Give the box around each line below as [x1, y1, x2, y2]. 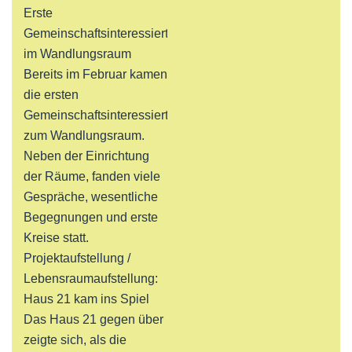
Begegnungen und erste [24, 211, 158, 224]
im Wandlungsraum [24, 47, 131, 60]
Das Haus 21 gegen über [24, 313, 163, 326]
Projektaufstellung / [24, 251, 130, 265]
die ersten [24, 88, 79, 101]
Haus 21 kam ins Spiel [24, 292, 149, 306]
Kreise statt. [24, 231, 89, 244]
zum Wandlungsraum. [24, 129, 145, 142]
